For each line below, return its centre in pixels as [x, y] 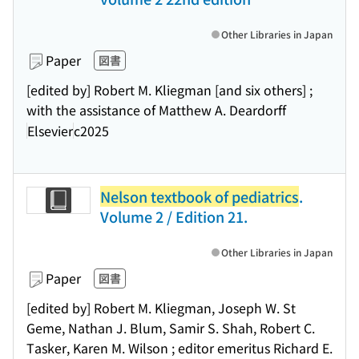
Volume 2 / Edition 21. [174, 216]
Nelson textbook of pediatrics [200, 196]
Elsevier [50, 130]
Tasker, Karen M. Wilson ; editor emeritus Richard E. [179, 348]
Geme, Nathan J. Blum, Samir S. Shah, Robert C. [171, 328]
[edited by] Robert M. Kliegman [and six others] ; [169, 90]
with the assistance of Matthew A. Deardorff [156, 110]
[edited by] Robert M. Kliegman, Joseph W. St [161, 308]
